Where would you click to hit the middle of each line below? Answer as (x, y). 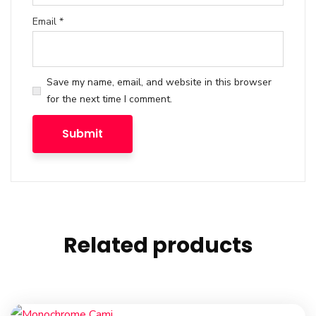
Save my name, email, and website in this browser (159, 83)
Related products (158, 246)
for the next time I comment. (109, 99)
